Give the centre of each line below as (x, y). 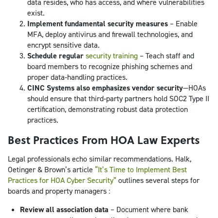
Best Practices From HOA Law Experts (104, 139)
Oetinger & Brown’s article (51, 169)
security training (112, 55)
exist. (36, 13)
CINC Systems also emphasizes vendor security (105, 88)
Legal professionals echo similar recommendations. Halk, (100, 159)
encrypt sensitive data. (64, 45)
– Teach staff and (167, 55)
